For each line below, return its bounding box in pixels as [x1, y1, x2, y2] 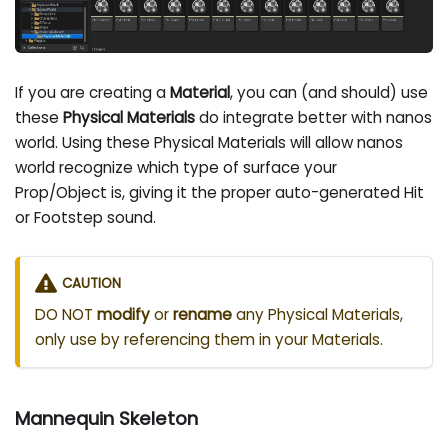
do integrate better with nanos [195, 106, 433, 128]
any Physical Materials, [232, 304, 404, 326]
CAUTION [61, 274, 121, 294]
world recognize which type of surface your [15, 156, 338, 178]
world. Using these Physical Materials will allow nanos [15, 131, 404, 153]
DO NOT [35, 304, 98, 326]
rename [173, 304, 233, 326]
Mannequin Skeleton [15, 406, 199, 432]
